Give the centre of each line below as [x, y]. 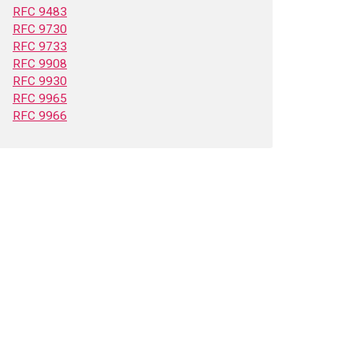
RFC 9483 [40, 12]
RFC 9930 [40, 81]
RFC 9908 [40, 64]
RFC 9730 [40, 29]
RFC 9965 [40, 98]
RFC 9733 [40, 46]
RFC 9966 [40, 116]
